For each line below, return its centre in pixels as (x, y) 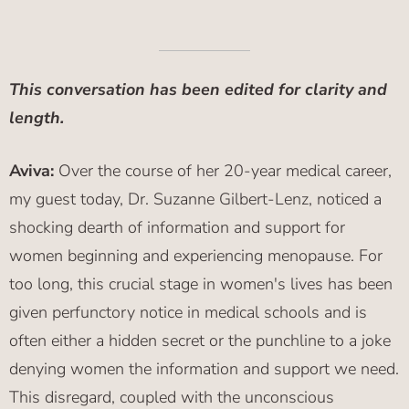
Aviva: (31, 171)
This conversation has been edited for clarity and (198, 90)
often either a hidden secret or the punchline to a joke (200, 341)
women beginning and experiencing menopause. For (196, 256)
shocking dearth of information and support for (177, 228)
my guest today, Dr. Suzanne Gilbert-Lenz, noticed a (195, 199)
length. (37, 118)
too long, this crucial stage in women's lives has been (201, 284)
